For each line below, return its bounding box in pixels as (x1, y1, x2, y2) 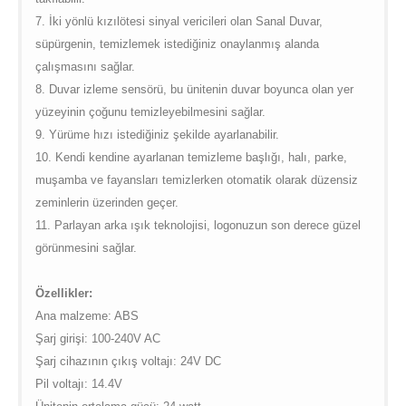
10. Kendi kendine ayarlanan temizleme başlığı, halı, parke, (34, 150, 347, 165)
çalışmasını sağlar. (34, 60, 135, 74)
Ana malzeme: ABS (34, 309, 139, 324)
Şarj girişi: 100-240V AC (34, 332, 164, 346)
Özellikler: (34, 286, 96, 301)
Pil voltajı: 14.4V (34, 377, 126, 391)
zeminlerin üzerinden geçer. (34, 196, 182, 210)
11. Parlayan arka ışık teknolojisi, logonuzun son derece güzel (34, 218, 361, 233)
